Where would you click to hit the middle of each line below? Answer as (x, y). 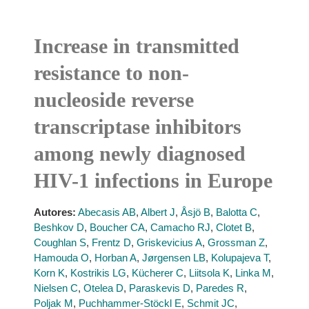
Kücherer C (157, 273)
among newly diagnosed (139, 153)
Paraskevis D (159, 288)
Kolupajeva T (239, 258)
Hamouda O (61, 258)
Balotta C (236, 212)
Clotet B (233, 227)
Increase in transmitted (136, 46)
